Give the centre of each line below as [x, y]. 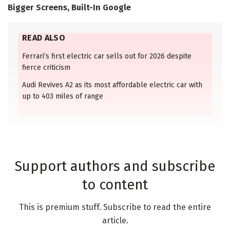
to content [115, 185]
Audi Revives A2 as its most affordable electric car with [112, 85]
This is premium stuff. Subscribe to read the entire [115, 207]
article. [115, 221]
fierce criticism [46, 67]
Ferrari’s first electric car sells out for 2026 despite [107, 56]
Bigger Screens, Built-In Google [69, 7]
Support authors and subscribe [115, 166]
